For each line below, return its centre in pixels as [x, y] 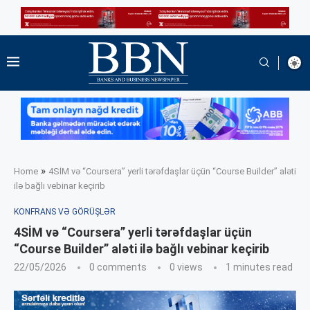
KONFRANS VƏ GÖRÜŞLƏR [65, 211]
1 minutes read [259, 267]
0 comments [118, 267]
